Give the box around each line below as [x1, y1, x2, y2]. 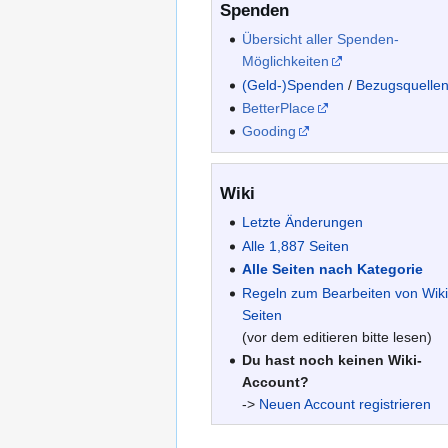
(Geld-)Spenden [242, 76, 345, 93]
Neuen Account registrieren [259, 396, 432, 413]
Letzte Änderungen [242, 214, 364, 231]
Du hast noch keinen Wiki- [242, 352, 423, 369]
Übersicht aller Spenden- [242, 31, 400, 48]
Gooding [242, 123, 297, 140]
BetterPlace [242, 100, 316, 117]
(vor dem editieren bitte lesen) [242, 328, 433, 345]
